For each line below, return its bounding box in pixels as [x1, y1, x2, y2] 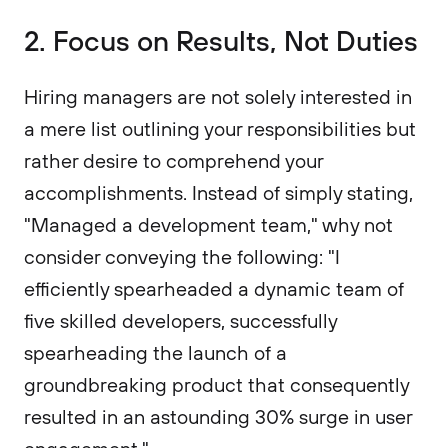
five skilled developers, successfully [24, 308, 337, 333]
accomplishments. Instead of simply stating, [24, 180, 413, 205]
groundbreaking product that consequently [24, 372, 409, 397]
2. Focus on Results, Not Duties [24, 22, 418, 58]
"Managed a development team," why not [24, 212, 393, 237]
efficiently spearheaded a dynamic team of [24, 276, 404, 301]
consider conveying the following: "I [24, 244, 340, 269]
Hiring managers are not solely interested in [24, 84, 412, 109]
